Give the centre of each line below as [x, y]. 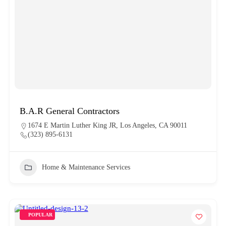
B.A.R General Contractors [69, 111]
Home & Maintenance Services [86, 167]
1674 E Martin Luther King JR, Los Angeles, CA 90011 [107, 125]
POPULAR [40, 214]
